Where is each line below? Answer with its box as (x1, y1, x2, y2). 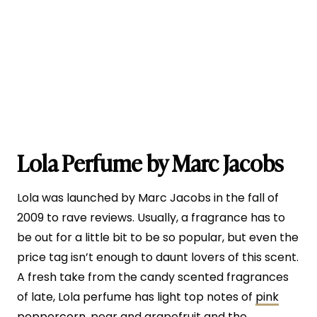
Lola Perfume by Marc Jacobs (17, 145, 283, 180)
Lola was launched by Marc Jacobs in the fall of (17, 190, 279, 207)
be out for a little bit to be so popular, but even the (17, 229, 299, 246)
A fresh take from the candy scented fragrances (17, 269, 289, 286)
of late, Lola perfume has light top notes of (17, 289, 255, 306)
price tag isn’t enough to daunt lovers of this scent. (17, 249, 299, 266)
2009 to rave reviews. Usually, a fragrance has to (17, 209, 285, 226)
